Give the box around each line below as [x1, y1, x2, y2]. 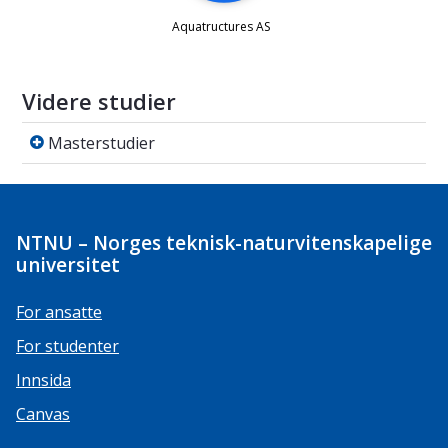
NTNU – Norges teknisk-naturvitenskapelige [16, 230, 432, 257]
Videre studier [22, 85, 176, 116]
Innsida [16, 369, 71, 392]
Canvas [16, 403, 70, 426]
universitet [16, 252, 120, 279]
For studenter [16, 335, 119, 358]
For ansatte [16, 301, 102, 324]
